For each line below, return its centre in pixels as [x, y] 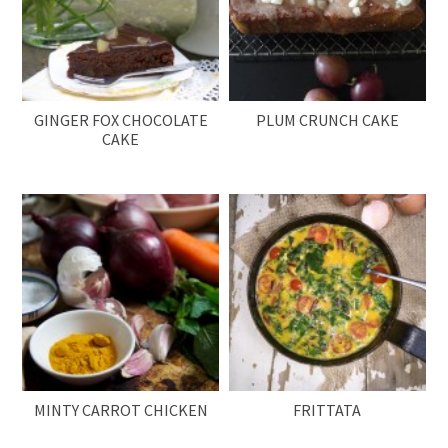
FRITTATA [327, 409]
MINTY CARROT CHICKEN [120, 409]
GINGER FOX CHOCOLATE [120, 120]
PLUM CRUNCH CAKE [327, 120]
